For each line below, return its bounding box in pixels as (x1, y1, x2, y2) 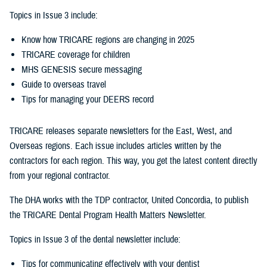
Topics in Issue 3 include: (10, 10, 98, 22)
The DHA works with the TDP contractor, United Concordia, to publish (10, 194, 249, 207)
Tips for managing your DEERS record (21, 94, 154, 106)
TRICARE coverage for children (21, 49, 130, 61)
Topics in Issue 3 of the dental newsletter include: (10, 234, 181, 246)
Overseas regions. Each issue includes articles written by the (10, 140, 221, 153)
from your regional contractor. (10, 170, 110, 182)
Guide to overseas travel (21, 79, 106, 91)
